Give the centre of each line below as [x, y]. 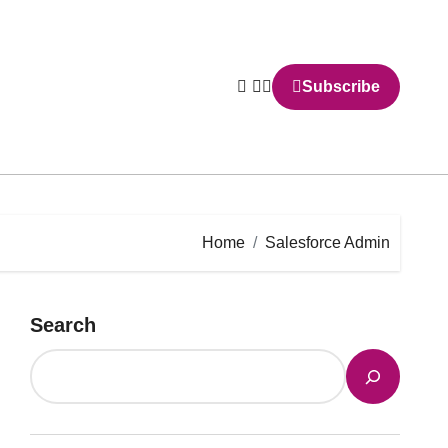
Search [63, 325]
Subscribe [341, 86]
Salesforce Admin [327, 242]
